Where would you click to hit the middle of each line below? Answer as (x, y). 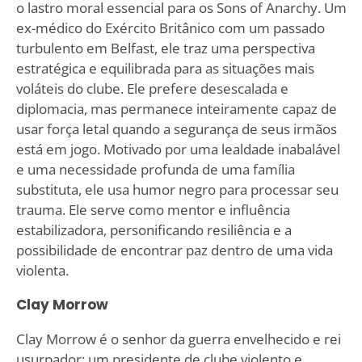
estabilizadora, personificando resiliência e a (154, 229)
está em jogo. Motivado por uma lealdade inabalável (178, 149)
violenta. (42, 270)
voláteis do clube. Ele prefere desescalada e (152, 88)
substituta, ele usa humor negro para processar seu (177, 189)
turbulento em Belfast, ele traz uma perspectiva (165, 48)
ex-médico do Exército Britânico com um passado (170, 27)
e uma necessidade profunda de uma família (155, 169)
